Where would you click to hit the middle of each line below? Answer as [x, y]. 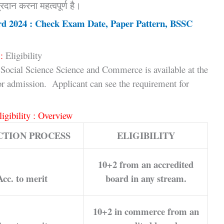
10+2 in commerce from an [146, 211]
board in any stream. [146, 178]
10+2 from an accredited [146, 164]
